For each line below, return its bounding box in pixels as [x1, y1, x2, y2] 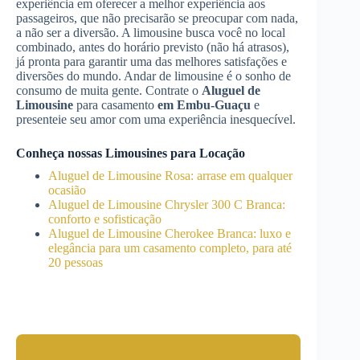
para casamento [73, 98, 157, 112]
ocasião [48, 183, 86, 197]
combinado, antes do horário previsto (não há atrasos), [16, 40, 289, 54]
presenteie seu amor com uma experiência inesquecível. [16, 112, 296, 126]
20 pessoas [48, 256, 103, 269]
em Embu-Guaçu [157, 98, 251, 112]
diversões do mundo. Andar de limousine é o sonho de [16, 69, 291, 83]
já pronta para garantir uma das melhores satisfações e [16, 55, 287, 68]
